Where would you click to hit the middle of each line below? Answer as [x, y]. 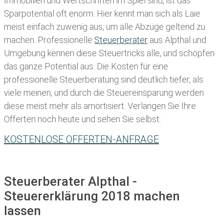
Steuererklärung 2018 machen [92, 196]
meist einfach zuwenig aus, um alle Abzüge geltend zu [105, 27]
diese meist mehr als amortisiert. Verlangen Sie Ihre [100, 106]
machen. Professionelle [49, 40]
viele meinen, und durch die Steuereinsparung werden [104, 93]
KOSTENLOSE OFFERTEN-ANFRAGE [81, 140]
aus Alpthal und [177, 40]
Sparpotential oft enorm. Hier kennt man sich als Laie [102, 14]
